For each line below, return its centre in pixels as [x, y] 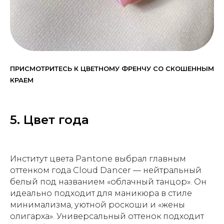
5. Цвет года [49, 119]
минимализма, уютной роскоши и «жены [97, 204]
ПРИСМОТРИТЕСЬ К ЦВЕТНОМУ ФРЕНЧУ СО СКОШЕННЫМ [112, 68]
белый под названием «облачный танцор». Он [108, 181]
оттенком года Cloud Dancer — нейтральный [106, 170]
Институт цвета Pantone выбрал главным [98, 158]
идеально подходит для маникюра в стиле [101, 193]
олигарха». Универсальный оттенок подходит [107, 216]
